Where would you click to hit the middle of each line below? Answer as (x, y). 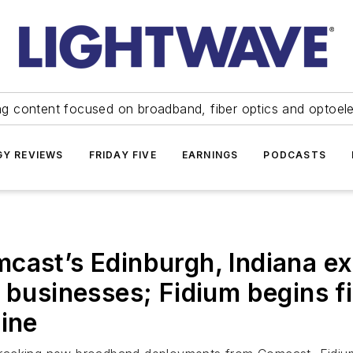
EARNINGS (210, 155)
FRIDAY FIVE (123, 155)
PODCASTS (295, 155)
